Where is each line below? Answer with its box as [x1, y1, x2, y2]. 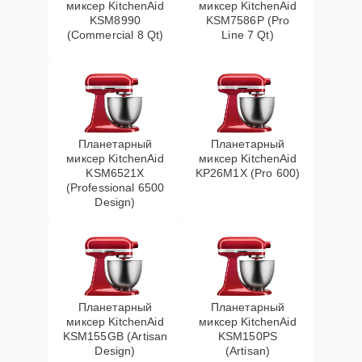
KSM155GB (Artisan [62, 330, 168, 343]
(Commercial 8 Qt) [66, 28, 164, 41]
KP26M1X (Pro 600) [195, 166, 301, 179]
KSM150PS [217, 330, 278, 343]
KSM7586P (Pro [205, 14, 290, 27]
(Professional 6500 [65, 181, 165, 194]
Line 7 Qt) [221, 28, 274, 41]
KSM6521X [86, 166, 145, 179]
